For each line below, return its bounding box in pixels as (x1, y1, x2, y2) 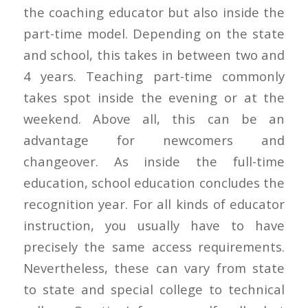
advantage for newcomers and (23, 131, 285, 148)
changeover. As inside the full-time (23, 152, 285, 170)
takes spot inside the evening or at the (23, 88, 285, 106)
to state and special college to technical (23, 280, 285, 298)
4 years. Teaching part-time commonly (23, 67, 285, 85)
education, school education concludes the (23, 173, 285, 191)
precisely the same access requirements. (23, 237, 285, 255)
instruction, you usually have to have (23, 216, 285, 234)
